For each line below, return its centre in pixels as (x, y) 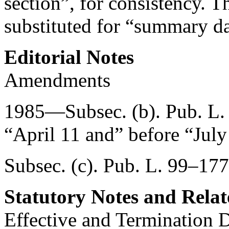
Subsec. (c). (54, 165)
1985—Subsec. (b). (85, 111)
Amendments (57, 80)
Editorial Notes (69, 57)
